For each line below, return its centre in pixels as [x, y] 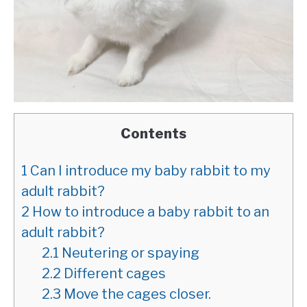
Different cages [113, 273]
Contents [153, 133]
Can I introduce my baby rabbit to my [149, 170]
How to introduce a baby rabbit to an [149, 211]
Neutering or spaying [129, 253]
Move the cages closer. [136, 294]
